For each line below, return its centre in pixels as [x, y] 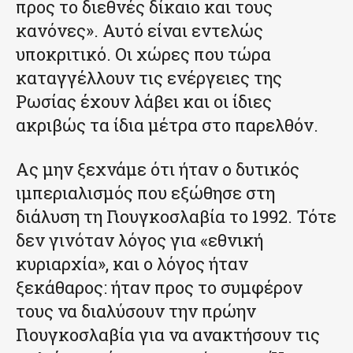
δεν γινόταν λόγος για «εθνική [139, 240]
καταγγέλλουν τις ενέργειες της [149, 77]
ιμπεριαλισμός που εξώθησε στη [145, 192]
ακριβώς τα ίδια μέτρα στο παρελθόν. [167, 124]
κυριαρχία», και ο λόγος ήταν [132, 263]
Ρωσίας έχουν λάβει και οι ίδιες [144, 101]
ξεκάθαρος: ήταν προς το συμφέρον [159, 287]
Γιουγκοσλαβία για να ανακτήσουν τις [168, 334]
